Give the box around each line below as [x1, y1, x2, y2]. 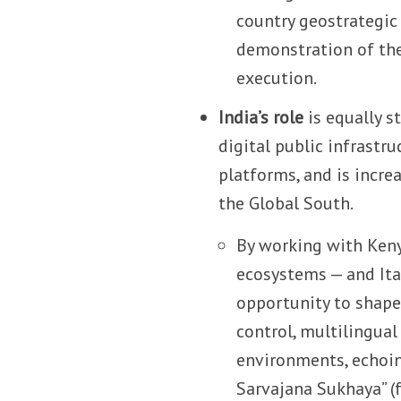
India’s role [218, 106, 304, 130]
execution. [236, 66, 318, 90]
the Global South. [218, 192, 354, 216]
